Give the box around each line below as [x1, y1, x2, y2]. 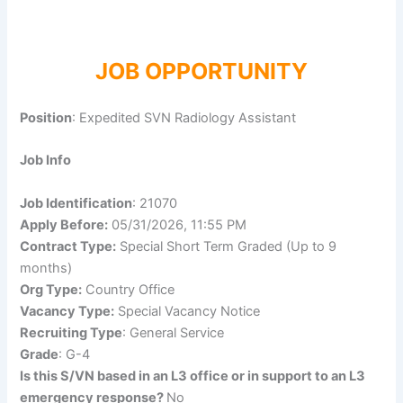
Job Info [20, 152, 72, 169]
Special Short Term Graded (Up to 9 [116, 237, 337, 255]
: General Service [122, 324, 225, 341]
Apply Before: [20, 216, 109, 233]
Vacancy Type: [20, 302, 115, 319]
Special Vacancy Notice [114, 302, 261, 319]
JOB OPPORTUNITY [95, 57, 308, 85]
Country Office [82, 281, 175, 298]
